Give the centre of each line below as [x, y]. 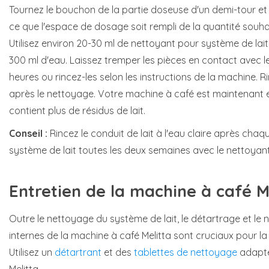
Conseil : [29, 134]
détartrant [78, 252]
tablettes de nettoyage [186, 252]
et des [118, 252]
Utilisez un [32, 252]
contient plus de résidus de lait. [77, 111]
